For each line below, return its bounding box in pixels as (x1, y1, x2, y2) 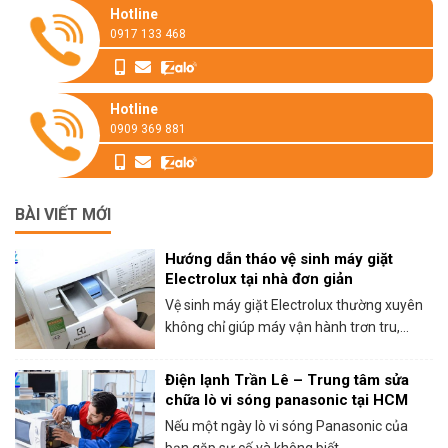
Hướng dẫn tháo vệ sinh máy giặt (165, 249, 393, 268)
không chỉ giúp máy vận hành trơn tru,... (165, 318, 409, 335)
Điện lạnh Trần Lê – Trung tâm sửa (165, 370, 409, 389)
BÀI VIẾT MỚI (15, 204, 111, 224)
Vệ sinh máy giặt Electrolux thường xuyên (165, 296, 423, 313)
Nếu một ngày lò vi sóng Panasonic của (165, 417, 408, 434)
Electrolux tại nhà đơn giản (165, 269, 353, 288)
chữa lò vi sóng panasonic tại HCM (165, 390, 408, 409)
